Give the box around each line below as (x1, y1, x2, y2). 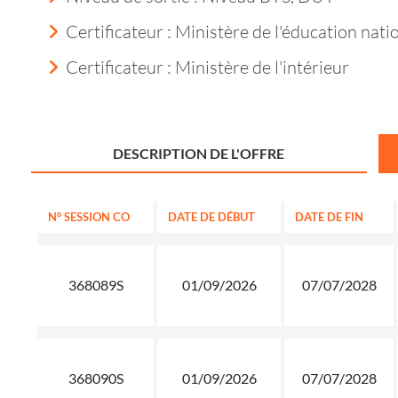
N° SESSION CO (48, 209, 130, 224)
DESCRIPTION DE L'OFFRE (113, 144, 285, 162)
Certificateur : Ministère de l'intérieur (66, 55, 349, 77)
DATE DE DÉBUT (168, 209, 255, 224)
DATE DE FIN (295, 209, 363, 224)
